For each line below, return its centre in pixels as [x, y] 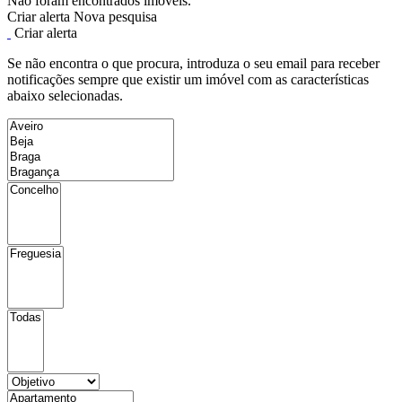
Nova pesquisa [115, 17]
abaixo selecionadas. [65, 96]
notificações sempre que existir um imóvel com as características [188, 79]
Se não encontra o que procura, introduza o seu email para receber [193, 63]
